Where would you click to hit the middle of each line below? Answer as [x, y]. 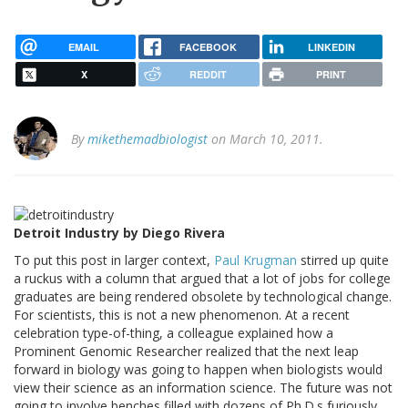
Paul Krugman [255, 260]
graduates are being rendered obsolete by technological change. [203, 296]
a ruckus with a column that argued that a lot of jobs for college [202, 278]
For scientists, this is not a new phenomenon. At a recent [182, 314]
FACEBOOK [208, 46]
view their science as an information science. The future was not [203, 387]
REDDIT [208, 75]
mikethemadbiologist [148, 139]
